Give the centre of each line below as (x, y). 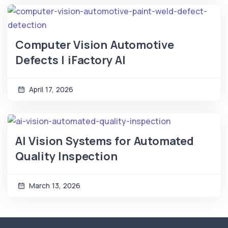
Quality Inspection (66, 156)
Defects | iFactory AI (70, 60)
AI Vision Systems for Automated (105, 141)
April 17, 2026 (50, 90)
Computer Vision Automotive (95, 45)
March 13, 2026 (54, 185)
